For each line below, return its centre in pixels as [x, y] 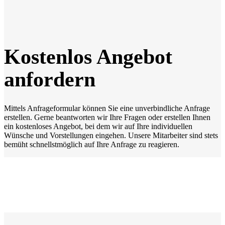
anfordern [50, 79]
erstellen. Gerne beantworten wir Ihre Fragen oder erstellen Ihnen [107, 117]
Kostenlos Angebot [88, 57]
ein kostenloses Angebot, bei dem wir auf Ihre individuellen [98, 126]
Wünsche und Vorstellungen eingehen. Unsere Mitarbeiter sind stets [111, 135]
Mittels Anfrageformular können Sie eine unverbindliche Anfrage [107, 108]
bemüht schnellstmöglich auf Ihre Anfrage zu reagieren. [92, 144]
